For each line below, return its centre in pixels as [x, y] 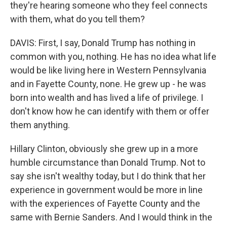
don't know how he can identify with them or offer [110, 111]
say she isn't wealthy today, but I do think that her [108, 176]
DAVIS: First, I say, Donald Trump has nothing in [103, 43]
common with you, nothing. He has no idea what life [113, 56]
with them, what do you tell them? [78, 19]
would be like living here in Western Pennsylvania [108, 70]
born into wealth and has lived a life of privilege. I [107, 98]
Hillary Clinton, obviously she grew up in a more [104, 149]
